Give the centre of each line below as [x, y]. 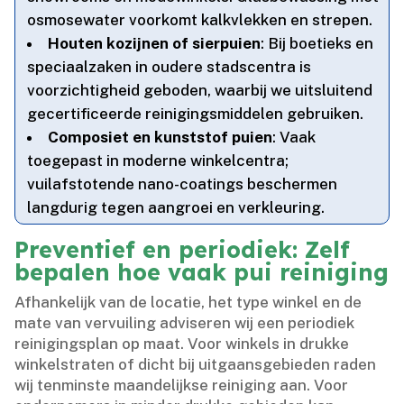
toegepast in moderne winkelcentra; [158, 161]
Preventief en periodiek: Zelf [183, 250]
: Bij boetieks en [317, 44]
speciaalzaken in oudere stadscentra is [170, 67]
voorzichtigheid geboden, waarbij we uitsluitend [200, 91]
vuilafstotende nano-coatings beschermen [183, 184]
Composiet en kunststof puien [161, 138]
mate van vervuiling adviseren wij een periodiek [185, 323]
